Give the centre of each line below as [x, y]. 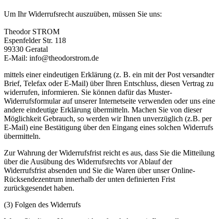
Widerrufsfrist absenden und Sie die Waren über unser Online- [99, 171]
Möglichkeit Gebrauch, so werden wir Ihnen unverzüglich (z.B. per [108, 119]
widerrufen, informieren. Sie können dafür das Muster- [88, 92]
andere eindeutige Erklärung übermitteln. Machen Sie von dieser [103, 110]
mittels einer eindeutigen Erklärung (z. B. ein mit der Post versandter [109, 75]
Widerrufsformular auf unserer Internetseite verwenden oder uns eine [109, 101]
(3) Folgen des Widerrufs [42, 205]
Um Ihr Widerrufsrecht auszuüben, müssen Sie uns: [83, 14]
